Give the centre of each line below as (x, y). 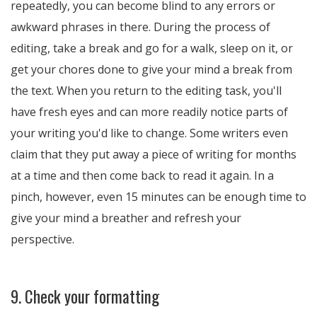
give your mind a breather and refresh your (126, 218)
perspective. (42, 239)
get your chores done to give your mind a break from (151, 69)
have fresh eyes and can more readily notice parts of (149, 112)
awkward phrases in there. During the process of (140, 27)
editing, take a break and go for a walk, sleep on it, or (152, 48)
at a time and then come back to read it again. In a (142, 175)
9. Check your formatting (85, 296)
